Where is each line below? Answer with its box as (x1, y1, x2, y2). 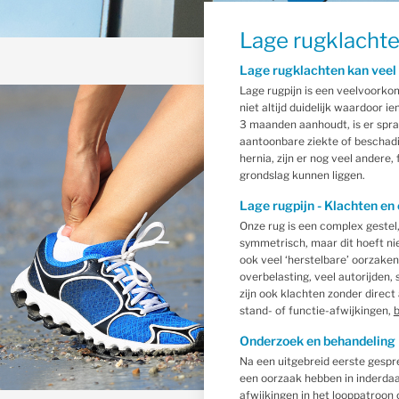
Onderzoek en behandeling (239, 333, 395, 348)
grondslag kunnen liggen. (239, 168, 365, 182)
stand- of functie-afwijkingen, (239, 304, 394, 317)
